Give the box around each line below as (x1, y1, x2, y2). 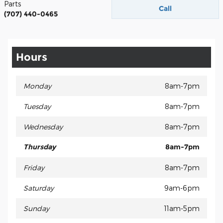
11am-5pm (164, 204, 200, 213)
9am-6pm (164, 183, 200, 192)
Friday (23, 163, 44, 172)
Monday (23, 81, 51, 90)
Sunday (23, 204, 49, 213)
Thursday (23, 142, 56, 151)
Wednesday (23, 122, 63, 131)
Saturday (23, 183, 54, 192)
